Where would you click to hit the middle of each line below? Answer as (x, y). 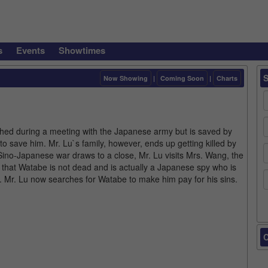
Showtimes (82, 50)
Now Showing (126, 78)
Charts (227, 78)
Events (31, 50)
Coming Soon (182, 78)
